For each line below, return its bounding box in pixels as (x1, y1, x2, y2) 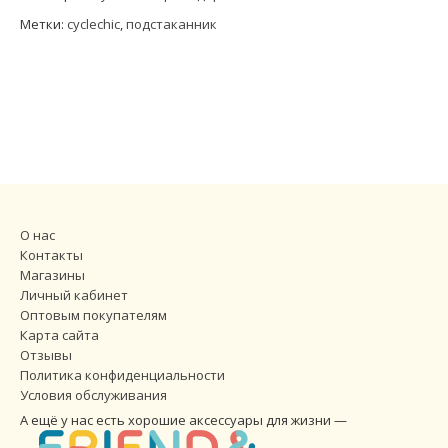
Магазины (20, 265, 85, 284)
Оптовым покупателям (20, 305, 167, 324)
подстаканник (126, 14, 217, 33)
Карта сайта (20, 325, 99, 344)
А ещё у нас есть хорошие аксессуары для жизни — (20, 410, 347, 429)
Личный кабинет (20, 285, 128, 304)
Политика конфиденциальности (20, 365, 225, 384)
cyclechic (67, 14, 120, 33)
